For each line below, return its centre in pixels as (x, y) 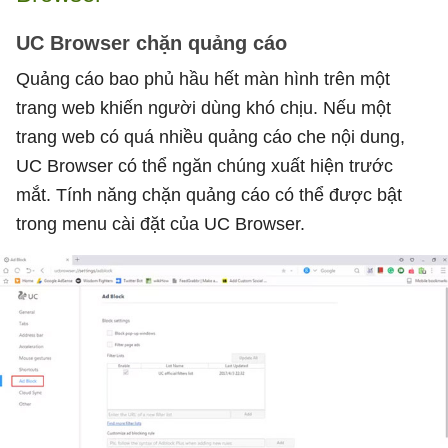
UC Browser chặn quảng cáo (151, 42)
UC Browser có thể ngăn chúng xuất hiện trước (204, 165)
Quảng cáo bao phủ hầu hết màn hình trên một (203, 78)
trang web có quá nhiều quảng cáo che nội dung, (210, 136)
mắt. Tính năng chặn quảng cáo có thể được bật (209, 194)
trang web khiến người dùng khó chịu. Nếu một (203, 107)
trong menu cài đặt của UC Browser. (160, 223)
